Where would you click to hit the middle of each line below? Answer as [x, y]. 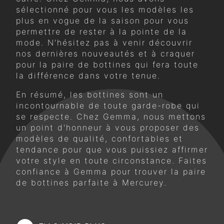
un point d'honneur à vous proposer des [108, 127]
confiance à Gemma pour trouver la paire [111, 171]
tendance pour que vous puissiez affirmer [112, 149]
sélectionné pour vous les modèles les [105, 9]
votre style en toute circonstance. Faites [111, 160]
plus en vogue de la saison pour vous [102, 20]
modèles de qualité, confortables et [99, 138]
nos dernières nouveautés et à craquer [105, 53]
